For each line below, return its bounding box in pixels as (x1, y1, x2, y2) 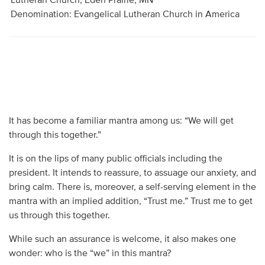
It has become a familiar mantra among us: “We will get (8, 116, 234, 126)
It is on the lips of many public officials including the (8, 154, 222, 164)
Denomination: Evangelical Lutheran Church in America (11, 9, 240, 20)
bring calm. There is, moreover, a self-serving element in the (8, 182, 256, 192)
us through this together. (8, 211, 110, 221)
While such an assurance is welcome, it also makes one (8, 234, 236, 244)
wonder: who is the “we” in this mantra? (8, 248, 171, 258)
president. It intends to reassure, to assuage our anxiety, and (8, 168, 256, 178)
